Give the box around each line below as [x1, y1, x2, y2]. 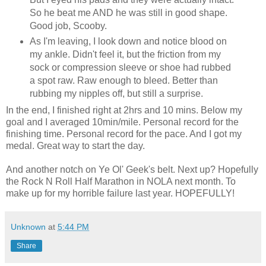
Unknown [11, 222, 46, 232]
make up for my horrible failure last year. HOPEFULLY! [6, 188, 235, 199]
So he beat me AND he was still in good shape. [29, 7, 227, 18]
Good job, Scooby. [29, 20, 107, 31]
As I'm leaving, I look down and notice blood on [29, 36, 227, 46]
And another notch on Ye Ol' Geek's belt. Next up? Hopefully [6, 164, 258, 175]
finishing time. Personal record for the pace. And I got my [6, 129, 242, 140]
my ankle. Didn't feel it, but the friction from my [29, 49, 221, 59]
